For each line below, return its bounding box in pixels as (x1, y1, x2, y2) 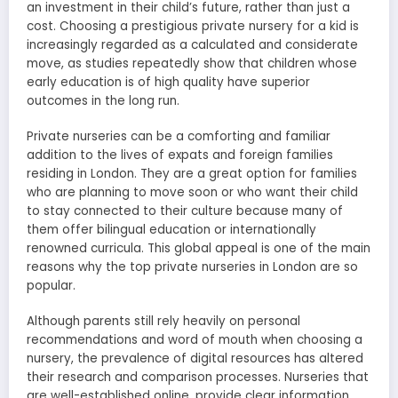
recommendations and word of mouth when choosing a (27, 331, 362, 349)
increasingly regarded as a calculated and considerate (27, 36, 358, 53)
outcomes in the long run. (27, 92, 179, 109)
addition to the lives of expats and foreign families (27, 146, 333, 163)
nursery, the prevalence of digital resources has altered (27, 350, 363, 368)
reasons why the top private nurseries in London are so (27, 258, 358, 275)
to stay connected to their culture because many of (27, 202, 343, 219)
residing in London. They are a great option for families (27, 164, 357, 182)
